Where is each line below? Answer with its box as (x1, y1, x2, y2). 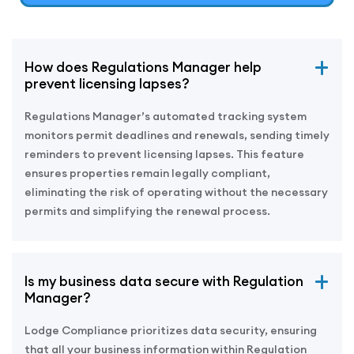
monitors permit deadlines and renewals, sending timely (24, 127, 330, 142)
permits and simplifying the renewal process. (24, 203, 270, 218)
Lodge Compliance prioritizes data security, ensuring (24, 322, 317, 337)
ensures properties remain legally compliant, (24, 165, 270, 180)
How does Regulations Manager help (24, 58, 262, 76)
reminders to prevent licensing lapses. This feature (24, 146, 304, 161)
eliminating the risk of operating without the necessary (24, 184, 328, 199)
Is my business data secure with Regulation (24, 272, 303, 290)
